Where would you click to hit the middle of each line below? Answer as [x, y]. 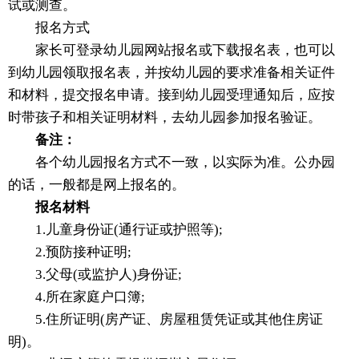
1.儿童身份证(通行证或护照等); [115, 230]
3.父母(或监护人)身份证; [95, 275]
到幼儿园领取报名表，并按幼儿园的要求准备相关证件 [171, 73]
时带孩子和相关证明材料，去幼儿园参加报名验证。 [165, 118]
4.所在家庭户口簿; [77, 297]
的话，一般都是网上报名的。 [97, 185]
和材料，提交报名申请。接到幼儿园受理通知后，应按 [171, 95]
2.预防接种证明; [70, 252]
